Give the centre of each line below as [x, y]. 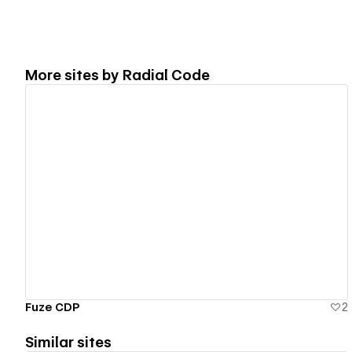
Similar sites [68, 342]
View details [180, 192]
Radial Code [166, 75]
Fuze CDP [53, 307]
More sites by [74, 75]
